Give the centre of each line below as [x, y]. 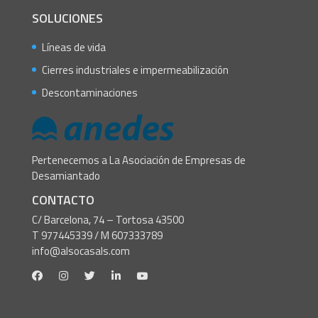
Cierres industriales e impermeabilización [135, 70]
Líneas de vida [73, 47]
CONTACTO [63, 200]
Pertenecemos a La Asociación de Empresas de [138, 160]
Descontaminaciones [89, 93]
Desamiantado [66, 175]
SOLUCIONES [67, 18]
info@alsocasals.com [81, 251]
